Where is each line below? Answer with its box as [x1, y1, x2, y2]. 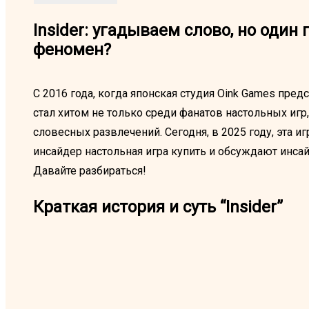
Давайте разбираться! [33, 164, 146, 178]
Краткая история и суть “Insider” [33, 197, 283, 217]
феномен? [33, 40, 111, 60]
